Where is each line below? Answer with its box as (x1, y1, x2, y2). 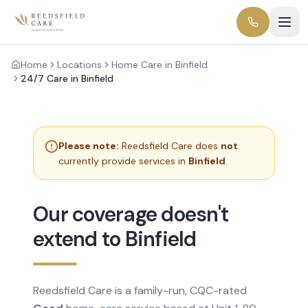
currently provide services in (58, 155, 188, 167)
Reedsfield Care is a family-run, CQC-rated (33, 283, 247, 298)
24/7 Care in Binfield (21, 72, 113, 85)
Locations (57, 58, 102, 71)
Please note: (58, 140, 119, 152)
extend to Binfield (33, 225, 197, 252)
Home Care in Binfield (111, 58, 208, 71)
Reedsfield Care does (122, 140, 221, 152)
